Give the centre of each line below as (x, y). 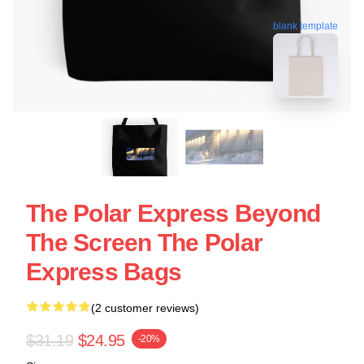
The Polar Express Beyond (173, 213)
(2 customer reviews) (145, 308)
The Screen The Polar (144, 243)
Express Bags (104, 272)
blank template (305, 24)
